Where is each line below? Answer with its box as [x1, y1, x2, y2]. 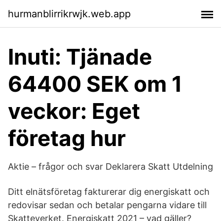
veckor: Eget [8, 98, 140, 124]
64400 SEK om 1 [8, 71, 183, 97]
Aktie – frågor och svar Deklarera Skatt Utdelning [8, 161, 213, 172]
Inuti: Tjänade [8, 43, 152, 70]
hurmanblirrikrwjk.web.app [8, 7, 131, 20]
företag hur [8, 125, 126, 151]
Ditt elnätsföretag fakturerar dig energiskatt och [8, 186, 210, 197]
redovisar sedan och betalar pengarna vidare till [8, 200, 207, 210]
